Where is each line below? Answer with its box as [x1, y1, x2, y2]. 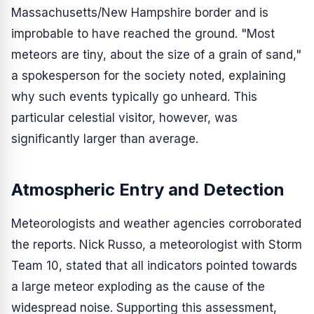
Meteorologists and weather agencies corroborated [11, 217, 301, 231]
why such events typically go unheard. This [11, 90, 257, 104]
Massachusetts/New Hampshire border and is [11, 6, 268, 20]
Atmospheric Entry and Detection [11, 179, 285, 200]
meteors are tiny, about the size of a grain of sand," [11, 48, 301, 62]
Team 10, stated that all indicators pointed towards [11, 259, 297, 273]
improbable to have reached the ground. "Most [11, 27, 275, 41]
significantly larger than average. [11, 132, 198, 146]
